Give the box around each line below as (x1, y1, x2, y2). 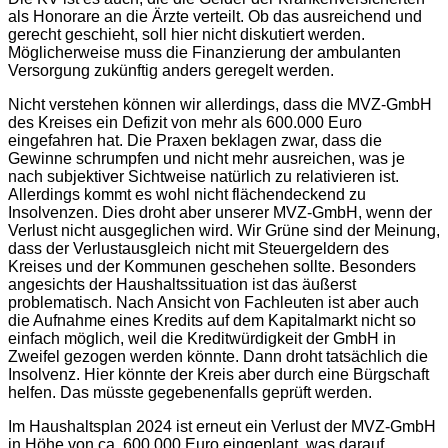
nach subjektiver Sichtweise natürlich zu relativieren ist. (8, 167, 399, 185)
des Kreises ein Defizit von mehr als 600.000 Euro (8, 113, 362, 131)
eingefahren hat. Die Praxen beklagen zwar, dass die (8, 131, 382, 149)
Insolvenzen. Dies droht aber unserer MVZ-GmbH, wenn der (8, 203, 432, 221)
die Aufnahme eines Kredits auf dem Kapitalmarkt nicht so (8, 311, 416, 329)
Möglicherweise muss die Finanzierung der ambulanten (8, 43, 401, 61)
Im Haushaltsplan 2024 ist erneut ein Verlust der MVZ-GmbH (8, 417, 436, 435)
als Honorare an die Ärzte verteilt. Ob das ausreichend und (8, 7, 422, 25)
